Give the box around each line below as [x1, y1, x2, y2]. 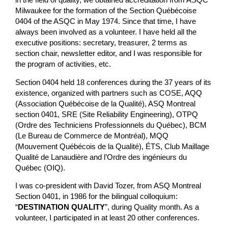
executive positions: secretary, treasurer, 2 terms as [15, 39, 188, 47]
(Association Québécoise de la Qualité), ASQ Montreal [15, 99, 196, 108]
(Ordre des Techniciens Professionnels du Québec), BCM [15, 121, 207, 129]
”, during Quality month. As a [105, 203, 199, 212]
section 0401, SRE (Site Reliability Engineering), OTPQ [15, 110, 198, 119]
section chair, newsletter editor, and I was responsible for [15, 49, 203, 58]
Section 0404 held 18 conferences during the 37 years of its [15, 78, 212, 87]
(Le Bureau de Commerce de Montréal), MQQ [15, 131, 169, 140]
